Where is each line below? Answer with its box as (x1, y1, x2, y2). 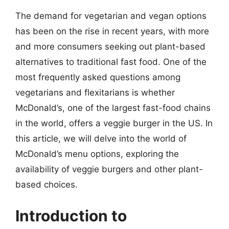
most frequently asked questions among (15, 72, 180, 82)
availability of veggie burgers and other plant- (15, 164, 203, 174)
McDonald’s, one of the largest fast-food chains (15, 102, 211, 113)
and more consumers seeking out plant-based (15, 41, 205, 52)
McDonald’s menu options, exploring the (15, 148, 179, 159)
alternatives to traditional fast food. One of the (15, 56, 207, 67)
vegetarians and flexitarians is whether (15, 87, 175, 98)
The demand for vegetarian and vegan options (15, 10, 207, 21)
